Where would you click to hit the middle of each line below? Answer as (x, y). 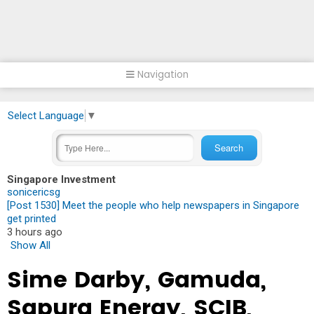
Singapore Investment (61, 179)
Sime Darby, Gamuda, (137, 279)
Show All (30, 245)
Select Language (46, 115)
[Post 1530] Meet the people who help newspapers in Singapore (153, 205)
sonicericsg (34, 192)
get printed (32, 218)
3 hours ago (35, 232)
